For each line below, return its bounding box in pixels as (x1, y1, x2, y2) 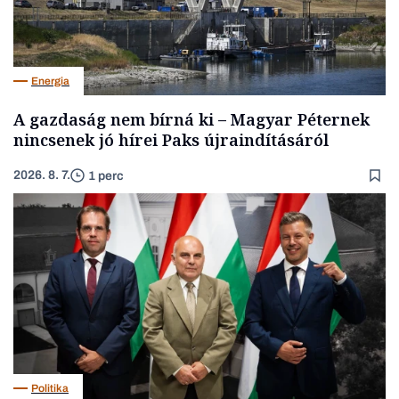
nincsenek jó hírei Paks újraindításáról (13, 129, 329, 151)
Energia (31, 74, 69, 87)
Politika (31, 381, 69, 395)
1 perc (88, 168, 124, 183)
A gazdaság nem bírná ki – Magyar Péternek (13, 109, 370, 131)
